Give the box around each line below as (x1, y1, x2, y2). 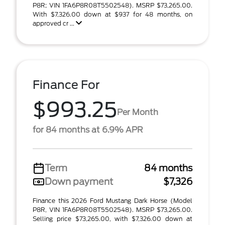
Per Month (117, 107, 158, 117)
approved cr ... (33, 20, 76, 27)
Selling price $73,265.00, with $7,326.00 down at (33, 215, 192, 222)
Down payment (45, 176, 113, 187)
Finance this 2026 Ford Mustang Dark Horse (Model (33, 197, 192, 204)
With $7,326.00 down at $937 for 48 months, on (33, 11, 192, 18)
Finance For (33, 78, 100, 92)
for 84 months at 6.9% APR (33, 125, 143, 135)
